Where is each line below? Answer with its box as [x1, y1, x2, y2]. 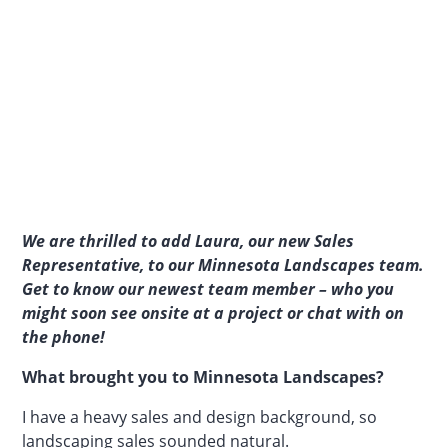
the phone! [22, 325, 106, 348]
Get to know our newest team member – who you [22, 277, 395, 300]
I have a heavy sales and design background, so [22, 405, 378, 428]
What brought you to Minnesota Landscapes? [22, 365, 385, 388]
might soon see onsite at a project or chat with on [22, 301, 405, 324]
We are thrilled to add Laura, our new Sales [22, 229, 355, 252]
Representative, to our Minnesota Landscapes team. [22, 253, 425, 276]
